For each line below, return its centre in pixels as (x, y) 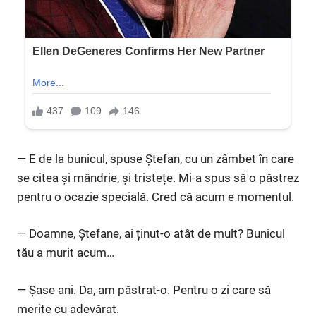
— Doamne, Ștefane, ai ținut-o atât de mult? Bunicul (151, 234)
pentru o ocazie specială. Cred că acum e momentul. (156, 196)
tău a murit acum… (66, 253)
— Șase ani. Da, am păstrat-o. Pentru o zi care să (144, 290)
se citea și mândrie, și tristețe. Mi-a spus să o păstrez (158, 177)
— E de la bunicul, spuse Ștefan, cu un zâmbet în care (156, 158)
